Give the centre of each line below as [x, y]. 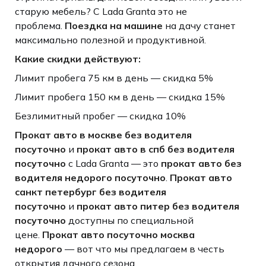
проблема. [39, 25]
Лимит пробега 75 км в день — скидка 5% [114, 77]
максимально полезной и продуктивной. [110, 39]
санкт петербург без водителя [90, 191]
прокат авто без [201, 163]
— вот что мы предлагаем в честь [143, 248]
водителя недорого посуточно [90, 177]
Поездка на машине [113, 25]
